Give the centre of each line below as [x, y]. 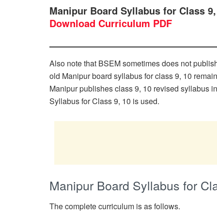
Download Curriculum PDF [111, 23]
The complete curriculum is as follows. [115, 206]
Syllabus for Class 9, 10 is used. [104, 101]
